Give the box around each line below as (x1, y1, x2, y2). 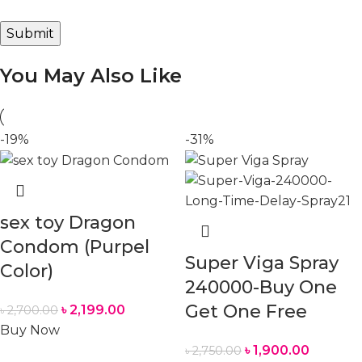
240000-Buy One (185, 276, 337, 299)
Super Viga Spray (185, 252, 339, 275)
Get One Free (185, 301, 307, 323)
